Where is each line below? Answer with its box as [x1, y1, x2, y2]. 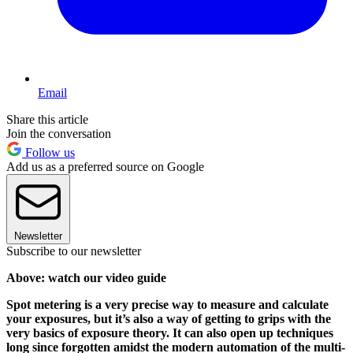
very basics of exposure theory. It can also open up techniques [6, 326, 333, 340]
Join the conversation [6, 127, 111, 141]
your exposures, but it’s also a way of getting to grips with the [6, 312, 331, 326]
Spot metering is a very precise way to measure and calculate [6, 298, 329, 312]
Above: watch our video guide [6, 271, 166, 285]
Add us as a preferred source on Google [6, 160, 204, 174]
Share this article [6, 113, 88, 127]
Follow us [22, 146, 75, 160]
